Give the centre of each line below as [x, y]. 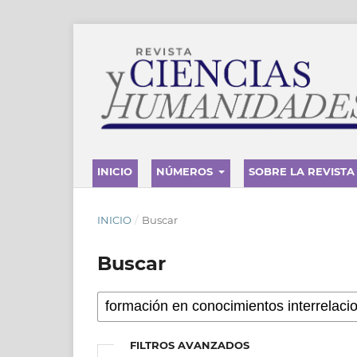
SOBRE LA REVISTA [302, 171]
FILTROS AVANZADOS [190, 345]
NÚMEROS [186, 171]
